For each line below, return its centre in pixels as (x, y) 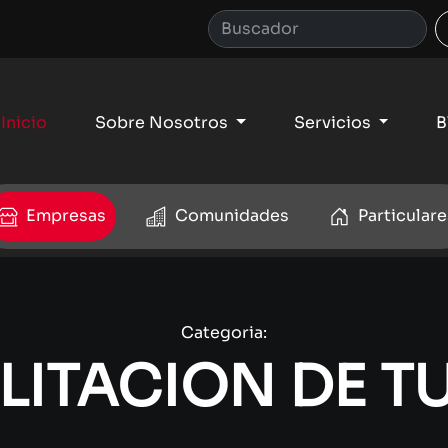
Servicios (334, 122)
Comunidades (229, 215)
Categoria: (224, 332)
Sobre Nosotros (163, 122)
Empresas (63, 215)
